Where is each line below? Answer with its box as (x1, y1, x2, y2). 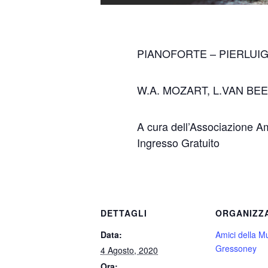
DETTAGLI (100, 206, 147, 219)
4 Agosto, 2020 (100, 243, 158, 256)
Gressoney (215, 242, 257, 254)
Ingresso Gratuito (136, 135, 220, 151)
